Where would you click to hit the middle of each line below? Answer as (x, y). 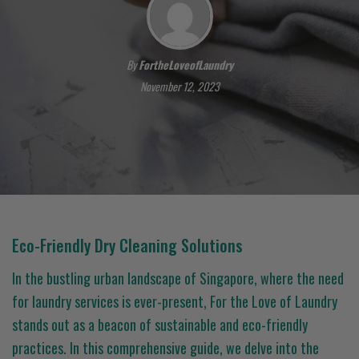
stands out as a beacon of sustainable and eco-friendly (160, 325)
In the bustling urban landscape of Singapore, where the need (178, 278)
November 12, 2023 (179, 86)
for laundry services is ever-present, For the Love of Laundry (175, 301)
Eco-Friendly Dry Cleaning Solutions (127, 245)
